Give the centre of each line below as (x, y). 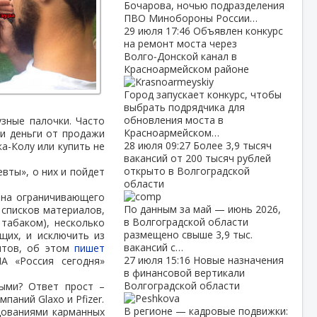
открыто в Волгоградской (186, 171)
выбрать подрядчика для (184, 107)
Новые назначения (238, 260)
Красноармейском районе (186, 69)
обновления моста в (173, 120)
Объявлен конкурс (238, 31)
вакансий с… (153, 247)
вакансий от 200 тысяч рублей (197, 158)
